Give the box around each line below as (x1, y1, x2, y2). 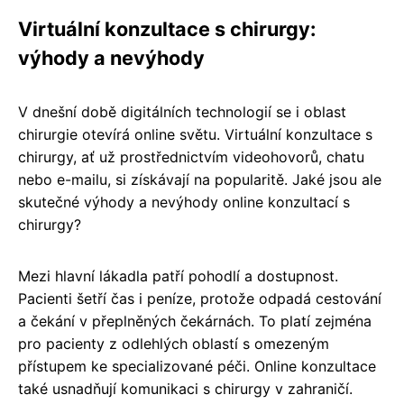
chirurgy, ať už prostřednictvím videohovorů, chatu (18, 147, 364, 166)
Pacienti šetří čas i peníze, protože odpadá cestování (18, 289, 381, 308)
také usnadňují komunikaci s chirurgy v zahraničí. (18, 379, 353, 398)
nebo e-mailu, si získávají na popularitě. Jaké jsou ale (18, 170, 381, 188)
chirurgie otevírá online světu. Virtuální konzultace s (18, 124, 372, 143)
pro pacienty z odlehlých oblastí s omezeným (18, 334, 329, 353)
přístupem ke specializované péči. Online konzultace (18, 356, 376, 375)
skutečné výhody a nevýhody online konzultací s (18, 192, 350, 211)
